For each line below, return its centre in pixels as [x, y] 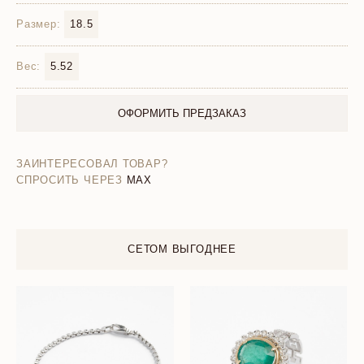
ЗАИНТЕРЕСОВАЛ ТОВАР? [92, 164]
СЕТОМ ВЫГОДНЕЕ [182, 249]
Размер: [39, 24]
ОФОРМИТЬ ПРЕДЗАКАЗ [182, 113]
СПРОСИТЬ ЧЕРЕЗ [69, 180]
